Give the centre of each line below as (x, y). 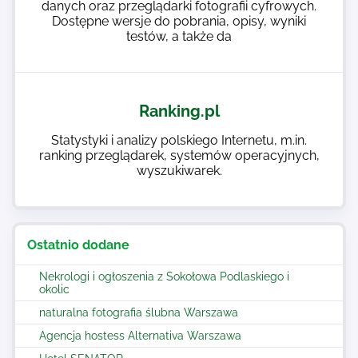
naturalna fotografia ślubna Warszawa (139, 312)
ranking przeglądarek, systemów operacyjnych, (179, 155)
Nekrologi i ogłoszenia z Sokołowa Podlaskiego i (164, 276)
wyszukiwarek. (179, 171)
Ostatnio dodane (78, 245)
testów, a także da (179, 36)
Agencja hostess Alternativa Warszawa (140, 336)
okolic (54, 289)
